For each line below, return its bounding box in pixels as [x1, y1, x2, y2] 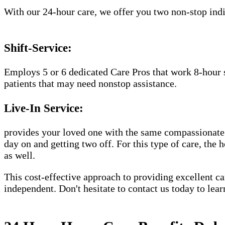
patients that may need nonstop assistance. [4, 78, 177, 89]
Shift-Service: [4, 41, 72, 54]
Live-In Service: [4, 101, 83, 115]
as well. [4, 149, 35, 161]
